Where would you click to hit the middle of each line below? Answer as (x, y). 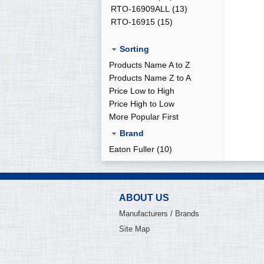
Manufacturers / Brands (159, 214)
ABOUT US (144, 198)
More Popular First (144, 117)
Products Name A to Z (150, 65)
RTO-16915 (133, 22)
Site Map (134, 229)
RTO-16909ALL (140, 9)
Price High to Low (142, 104)
